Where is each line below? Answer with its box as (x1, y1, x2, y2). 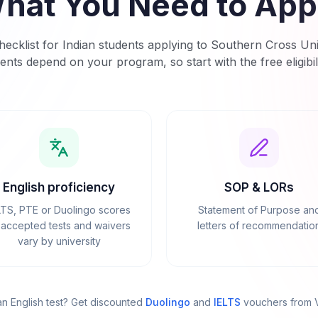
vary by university (17, 235, 101, 248)
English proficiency (3, 180, 115, 195)
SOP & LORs (224, 180, 294, 195)
